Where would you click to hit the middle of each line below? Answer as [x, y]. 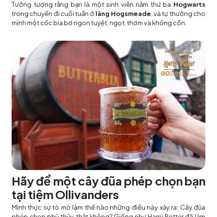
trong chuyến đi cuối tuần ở [54, 14]
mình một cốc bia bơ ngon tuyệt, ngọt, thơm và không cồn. [99, 23]
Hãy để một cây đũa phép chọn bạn [108, 180]
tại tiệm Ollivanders [65, 194]
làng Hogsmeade [123, 14]
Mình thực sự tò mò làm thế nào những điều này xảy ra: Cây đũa [108, 207]
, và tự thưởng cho [178, 14]
